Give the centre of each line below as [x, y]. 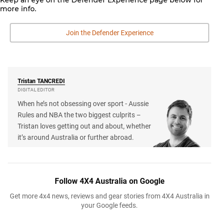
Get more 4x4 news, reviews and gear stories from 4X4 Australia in [109, 196]
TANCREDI [51, 81]
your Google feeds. [109, 205]
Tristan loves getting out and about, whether [84, 126]
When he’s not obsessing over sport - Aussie [83, 103]
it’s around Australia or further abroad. [76, 137]
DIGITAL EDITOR [36, 89]
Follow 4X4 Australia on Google [109, 181]
